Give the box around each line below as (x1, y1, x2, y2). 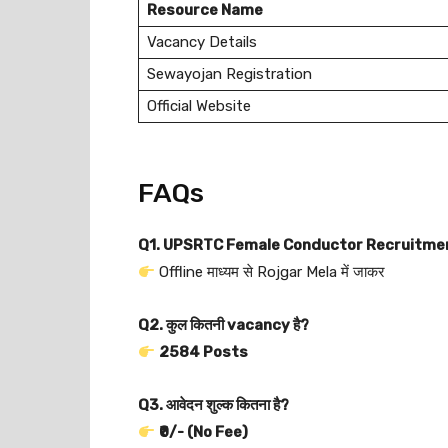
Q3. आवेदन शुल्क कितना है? (138, 396, 289, 414)
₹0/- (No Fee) (159, 423, 249, 441)
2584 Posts (159, 343, 249, 361)
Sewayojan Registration (147, 65, 312, 83)
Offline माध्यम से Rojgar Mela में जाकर (155, 263, 386, 281)
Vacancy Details (147, 33, 257, 51)
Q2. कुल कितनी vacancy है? (138, 316, 309, 334)
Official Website (147, 97, 251, 115)
